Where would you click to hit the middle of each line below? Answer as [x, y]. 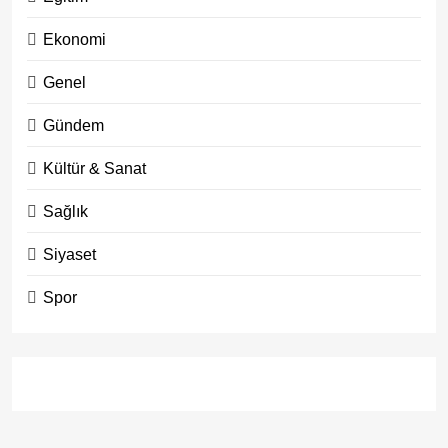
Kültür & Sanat [94, 167]
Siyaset [69, 253]
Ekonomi [74, 38]
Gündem [73, 124]
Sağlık [65, 210]
